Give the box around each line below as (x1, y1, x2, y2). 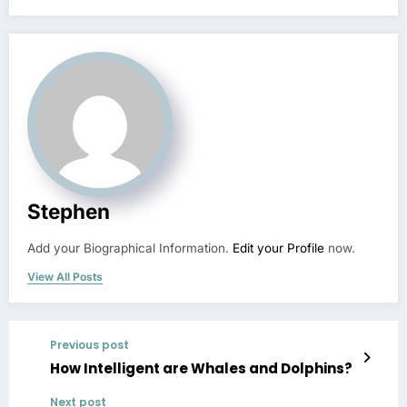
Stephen (27, 198, 110, 223)
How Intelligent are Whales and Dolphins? (50, 358, 352, 378)
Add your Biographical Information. (27, 240, 233, 255)
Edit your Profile (233, 240, 324, 255)
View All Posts (27, 269, 103, 283)
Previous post (50, 336, 129, 352)
